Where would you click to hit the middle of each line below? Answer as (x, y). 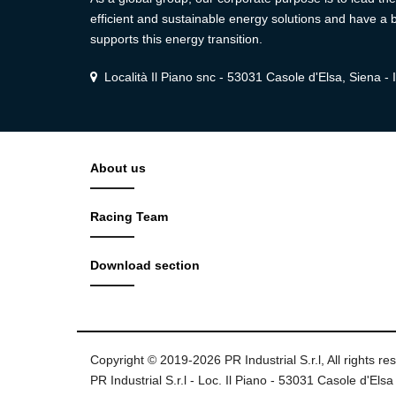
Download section (145, 266)
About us (118, 168)
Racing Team (129, 217)
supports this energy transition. (176, 39)
